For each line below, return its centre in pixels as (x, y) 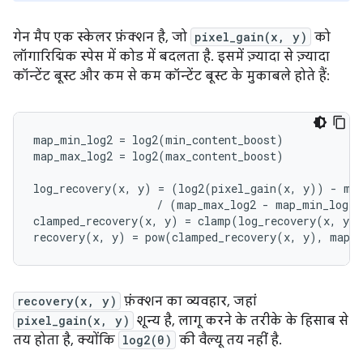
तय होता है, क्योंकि (66, 340)
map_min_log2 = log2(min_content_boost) (158, 139)
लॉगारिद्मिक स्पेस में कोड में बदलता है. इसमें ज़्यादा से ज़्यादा (171, 56)
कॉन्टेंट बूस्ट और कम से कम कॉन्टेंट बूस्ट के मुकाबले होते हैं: (171, 76)
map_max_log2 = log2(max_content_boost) (158, 156)
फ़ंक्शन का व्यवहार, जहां (189, 301)
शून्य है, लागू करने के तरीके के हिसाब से (241, 320)
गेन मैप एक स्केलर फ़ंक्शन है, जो (102, 37)
